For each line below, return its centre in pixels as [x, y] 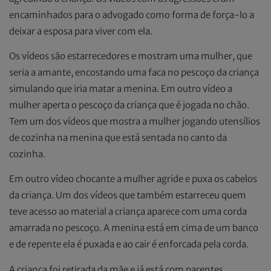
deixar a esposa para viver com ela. [81, 31]
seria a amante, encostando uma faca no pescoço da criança [134, 72]
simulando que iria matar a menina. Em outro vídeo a [121, 88]
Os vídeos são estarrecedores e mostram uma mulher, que [131, 56]
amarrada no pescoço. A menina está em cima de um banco [134, 228]
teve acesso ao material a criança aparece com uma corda [128, 212]
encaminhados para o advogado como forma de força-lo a [132, 15]
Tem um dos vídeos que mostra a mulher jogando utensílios [135, 121]
